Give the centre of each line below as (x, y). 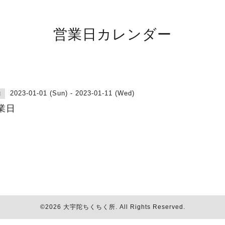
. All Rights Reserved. (150, 207)
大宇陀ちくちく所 (89, 207)
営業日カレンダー (113, 34)
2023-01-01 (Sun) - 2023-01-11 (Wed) (72, 93)
